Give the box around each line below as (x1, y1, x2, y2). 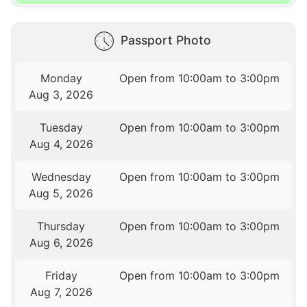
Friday (45, 269, 77, 283)
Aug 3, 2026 (29, 88, 94, 102)
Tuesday (39, 121, 83, 135)
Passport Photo (121, 33, 211, 48)
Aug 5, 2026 (29, 186, 94, 201)
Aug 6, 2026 (29, 236, 93, 250)
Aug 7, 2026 (29, 285, 93, 299)
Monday (40, 71, 82, 86)
